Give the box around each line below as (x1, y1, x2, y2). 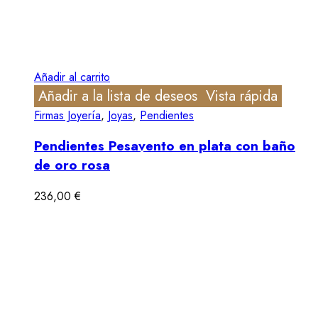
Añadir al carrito (34, 68, 110, 85)
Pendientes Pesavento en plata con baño (34, 136, 295, 156)
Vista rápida (206, 85, 278, 106)
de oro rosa (34, 155, 110, 175)
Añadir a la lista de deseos (38, 85, 197, 106)
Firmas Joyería (34, 106, 101, 124)
